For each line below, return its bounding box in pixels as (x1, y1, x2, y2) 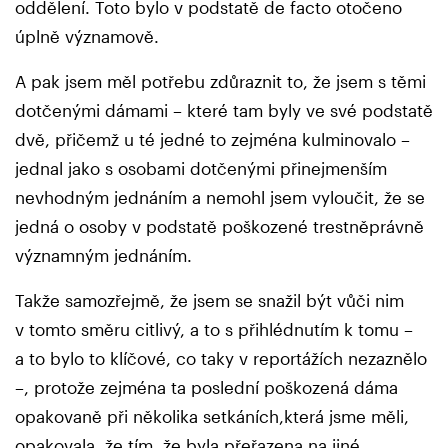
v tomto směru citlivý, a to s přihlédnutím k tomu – (15, 319, 413, 340)
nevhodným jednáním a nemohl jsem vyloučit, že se (15, 187, 425, 208)
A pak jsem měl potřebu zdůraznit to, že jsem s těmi (15, 71, 426, 92)
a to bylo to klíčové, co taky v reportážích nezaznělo (15, 348, 427, 369)
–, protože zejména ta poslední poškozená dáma (15, 377, 398, 398)
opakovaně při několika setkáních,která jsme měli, (15, 406, 409, 427)
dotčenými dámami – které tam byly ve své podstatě (15, 100, 433, 121)
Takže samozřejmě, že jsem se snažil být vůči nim (15, 290, 404, 311)
